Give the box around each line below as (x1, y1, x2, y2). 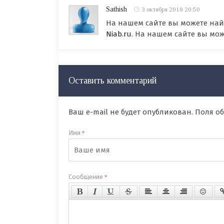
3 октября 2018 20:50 (141, 5, 200, 13)
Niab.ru (106, 29, 131, 38)
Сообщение (68, 173, 104, 180)
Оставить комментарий (68, 75, 156, 85)
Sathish (106, 5, 127, 13)
